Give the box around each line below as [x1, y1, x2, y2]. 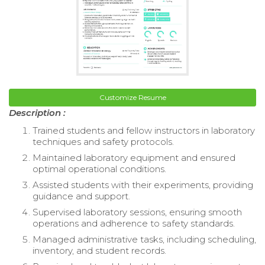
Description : [9, 107, 66, 119]
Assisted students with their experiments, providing [33, 179, 253, 191]
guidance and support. [33, 190, 130, 202]
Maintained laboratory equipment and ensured [33, 152, 235, 164]
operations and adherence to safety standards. [33, 218, 235, 230]
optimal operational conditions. [33, 163, 166, 175]
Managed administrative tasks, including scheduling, [33, 234, 256, 245]
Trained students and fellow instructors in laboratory [33, 125, 255, 137]
